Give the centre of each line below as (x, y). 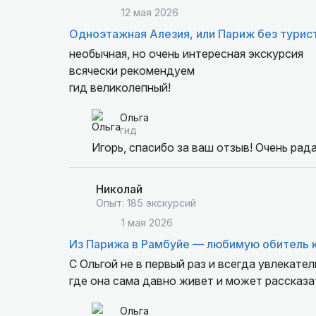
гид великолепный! (120, 87)
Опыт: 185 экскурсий (146, 203)
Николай (119, 189)
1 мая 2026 (147, 223)
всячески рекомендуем (132, 71)
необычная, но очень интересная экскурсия (186, 54)
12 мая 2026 (150, 12)
